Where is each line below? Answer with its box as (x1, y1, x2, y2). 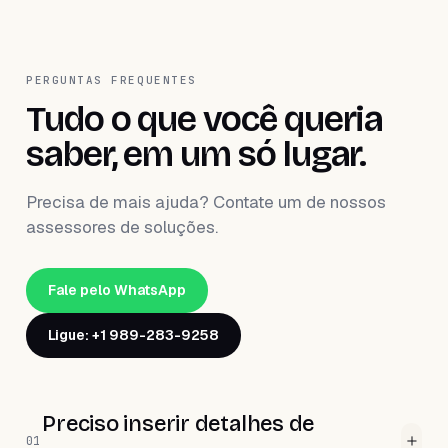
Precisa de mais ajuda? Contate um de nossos (26, 191, 386, 213)
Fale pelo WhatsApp (48, 281, 186, 299)
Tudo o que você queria (26, 98, 384, 141)
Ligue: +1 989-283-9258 (48, 326, 219, 344)
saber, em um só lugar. (26, 133, 367, 176)
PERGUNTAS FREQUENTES (26, 73, 197, 87)
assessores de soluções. (26, 216, 218, 238)
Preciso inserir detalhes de (42, 411, 315, 437)
